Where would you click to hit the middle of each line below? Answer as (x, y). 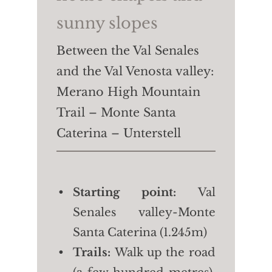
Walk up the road (165, 253)
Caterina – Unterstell (119, 133)
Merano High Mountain (129, 92)
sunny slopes (107, 23)
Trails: (94, 253)
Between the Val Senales (128, 51)
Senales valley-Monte (144, 212)
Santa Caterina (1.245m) (140, 233)
